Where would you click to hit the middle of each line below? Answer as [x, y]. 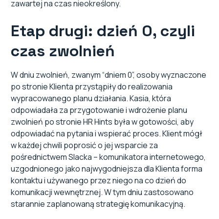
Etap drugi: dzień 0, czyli [103, 31]
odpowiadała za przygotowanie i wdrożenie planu [99, 110]
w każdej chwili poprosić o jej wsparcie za [85, 145]
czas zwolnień [63, 51]
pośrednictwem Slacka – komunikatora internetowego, [109, 157]
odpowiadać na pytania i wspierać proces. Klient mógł [107, 134]
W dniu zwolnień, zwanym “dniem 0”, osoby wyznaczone [109, 75]
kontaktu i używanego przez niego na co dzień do [99, 181]
